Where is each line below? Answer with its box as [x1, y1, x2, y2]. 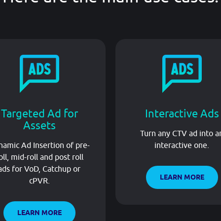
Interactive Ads [145, 107, 219, 120]
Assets [23, 118, 56, 132]
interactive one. [154, 140, 209, 149]
